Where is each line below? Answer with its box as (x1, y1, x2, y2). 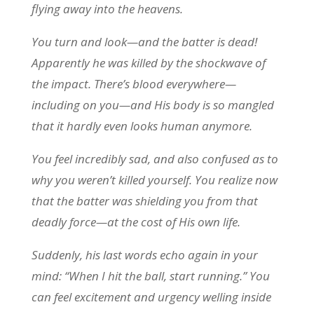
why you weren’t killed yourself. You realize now (31, 172, 278, 188)
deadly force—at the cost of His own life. (31, 214, 240, 230)
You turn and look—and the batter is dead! (31, 34, 257, 50)
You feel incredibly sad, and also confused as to (31, 151, 278, 167)
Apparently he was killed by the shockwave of (31, 55, 266, 71)
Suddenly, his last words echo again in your (31, 247, 258, 263)
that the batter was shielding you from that (31, 193, 258, 209)
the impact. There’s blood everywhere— (31, 76, 236, 92)
